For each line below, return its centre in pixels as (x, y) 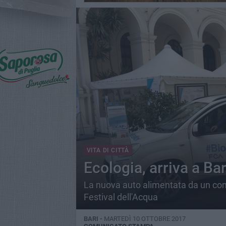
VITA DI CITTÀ (108, 150)
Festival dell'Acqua (121, 197)
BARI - (94, 219)
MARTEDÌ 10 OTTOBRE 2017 (145, 219)
